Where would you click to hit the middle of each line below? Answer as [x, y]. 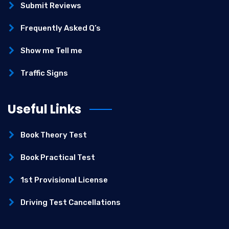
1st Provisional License [64, 180]
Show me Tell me [51, 51]
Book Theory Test [54, 135]
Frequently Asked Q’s [61, 28]
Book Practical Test [58, 158]
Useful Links [44, 109]
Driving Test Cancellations [71, 203]
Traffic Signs [44, 73]
